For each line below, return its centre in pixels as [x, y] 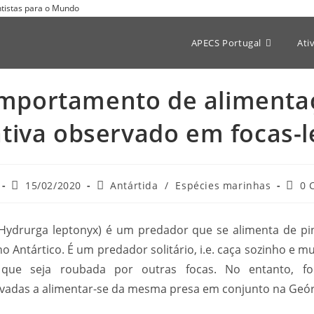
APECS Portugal [226, 43]
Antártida [134, 185]
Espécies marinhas [223, 185]
